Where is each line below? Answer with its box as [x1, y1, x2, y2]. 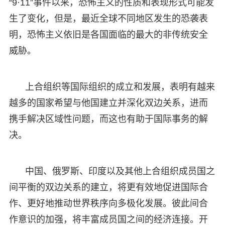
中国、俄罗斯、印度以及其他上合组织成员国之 [25, 166, 215, 176]
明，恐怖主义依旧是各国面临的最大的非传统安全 [9, 29, 208, 40]
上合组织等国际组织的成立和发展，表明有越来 [25, 81, 215, 92]
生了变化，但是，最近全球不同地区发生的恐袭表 [9, 13, 208, 24]
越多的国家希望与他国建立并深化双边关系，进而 [9, 97, 208, 108]
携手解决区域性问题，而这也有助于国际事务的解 [9, 114, 208, 124]
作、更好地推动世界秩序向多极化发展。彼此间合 [9, 198, 208, 208]
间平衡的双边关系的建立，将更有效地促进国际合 [9, 182, 208, 192]
